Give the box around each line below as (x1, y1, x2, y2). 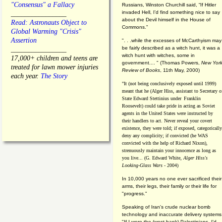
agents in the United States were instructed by (122, 110, 213, 116)
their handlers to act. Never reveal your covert (122, 117, 212, 123)
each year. (11, 72, 41, 80)
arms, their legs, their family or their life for (122, 183, 217, 189)
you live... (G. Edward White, (122, 155, 183, 161)
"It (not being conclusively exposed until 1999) (122, 80, 216, 86)
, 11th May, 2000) (160, 67, 200, 73)
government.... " (122, 59, 160, 65)
